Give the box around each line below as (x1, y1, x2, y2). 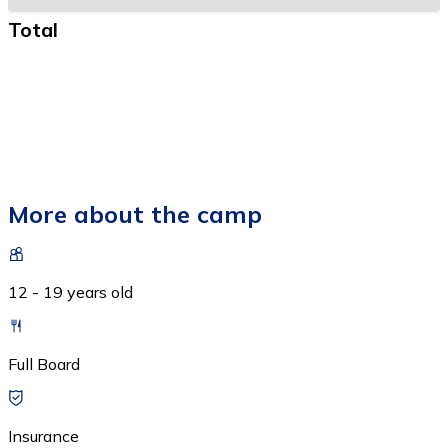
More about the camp (8, 199, 262, 230)
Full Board (8, 354, 80, 375)
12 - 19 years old (8, 282, 133, 303)
